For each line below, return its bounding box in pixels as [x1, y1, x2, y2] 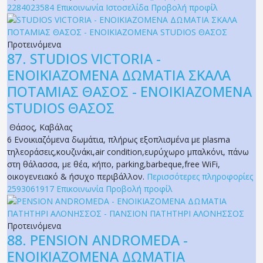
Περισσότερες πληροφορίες [147, 171, 253, 183]
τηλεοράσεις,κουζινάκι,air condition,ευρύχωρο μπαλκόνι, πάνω [7, 146, 249, 158]
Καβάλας [39, 122, 72, 133]
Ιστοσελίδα [106, 2, 149, 14]
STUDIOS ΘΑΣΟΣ [7, 99, 114, 118]
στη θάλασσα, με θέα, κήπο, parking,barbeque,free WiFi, [7, 159, 220, 170]
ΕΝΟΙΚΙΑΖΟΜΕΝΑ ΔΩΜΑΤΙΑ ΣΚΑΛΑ [7, 66, 231, 85]
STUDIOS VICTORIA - [30, 49, 161, 69]
